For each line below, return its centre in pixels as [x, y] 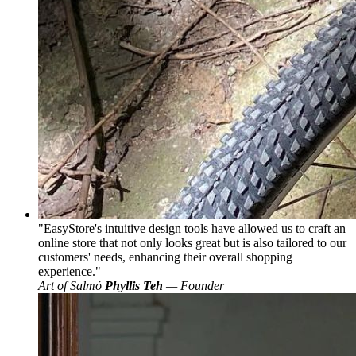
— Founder [193, 285]
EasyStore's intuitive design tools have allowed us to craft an [195, 228]
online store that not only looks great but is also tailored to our [192, 242]
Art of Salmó [72, 285]
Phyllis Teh [134, 285]
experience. [67, 271]
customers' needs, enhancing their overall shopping [165, 257]
